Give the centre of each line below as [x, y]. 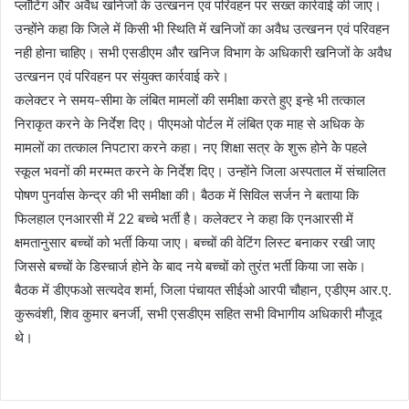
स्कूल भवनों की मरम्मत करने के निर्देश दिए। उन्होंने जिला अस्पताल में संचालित [200, 171]
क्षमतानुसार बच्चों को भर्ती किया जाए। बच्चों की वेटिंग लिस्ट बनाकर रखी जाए [195, 242]
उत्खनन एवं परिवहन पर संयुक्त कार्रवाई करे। [122, 76]
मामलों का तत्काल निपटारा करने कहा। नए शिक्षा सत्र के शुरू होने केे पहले [191, 147]
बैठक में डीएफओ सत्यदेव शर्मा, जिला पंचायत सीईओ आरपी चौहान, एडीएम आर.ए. [203, 289]
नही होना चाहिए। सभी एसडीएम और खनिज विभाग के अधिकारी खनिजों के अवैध [203, 52]
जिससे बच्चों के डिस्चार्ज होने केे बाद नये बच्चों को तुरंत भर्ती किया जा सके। [190, 266]
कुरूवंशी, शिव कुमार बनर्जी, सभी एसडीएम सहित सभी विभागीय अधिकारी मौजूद [199, 313]
